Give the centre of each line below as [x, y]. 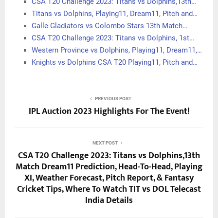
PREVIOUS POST [113, 99]
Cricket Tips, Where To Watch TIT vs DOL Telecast [109, 189]
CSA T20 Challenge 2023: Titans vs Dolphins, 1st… [113, 38]
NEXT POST [105, 143]
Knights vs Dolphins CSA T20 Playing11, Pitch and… [115, 62]
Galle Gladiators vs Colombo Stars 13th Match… [109, 26]
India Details [109, 200]
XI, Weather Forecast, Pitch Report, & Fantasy [109, 178]
